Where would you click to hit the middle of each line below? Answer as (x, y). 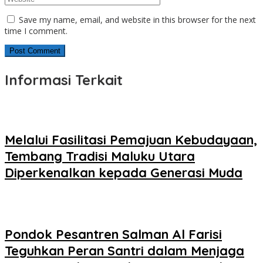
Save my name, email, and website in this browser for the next (137, 20)
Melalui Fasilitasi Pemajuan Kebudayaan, (131, 139)
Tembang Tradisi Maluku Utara (100, 156)
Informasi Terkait (64, 80)
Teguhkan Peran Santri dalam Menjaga (124, 251)
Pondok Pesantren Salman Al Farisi (113, 235)
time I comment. (36, 31)
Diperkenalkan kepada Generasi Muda (124, 172)
